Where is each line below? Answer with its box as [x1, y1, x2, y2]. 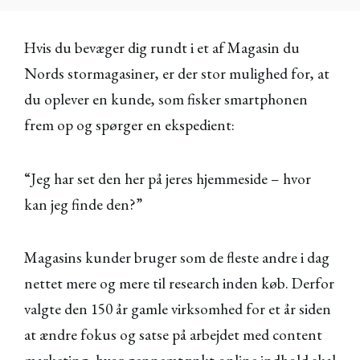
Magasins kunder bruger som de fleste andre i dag [24, 247, 329, 268]
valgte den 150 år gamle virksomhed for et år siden [24, 299, 331, 320]
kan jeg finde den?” [24, 194, 142, 215]
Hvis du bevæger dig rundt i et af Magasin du [24, 38, 300, 59]
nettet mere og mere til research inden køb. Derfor [24, 273, 334, 294]
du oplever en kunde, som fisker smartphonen [24, 89, 308, 110]
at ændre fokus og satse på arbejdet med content [24, 325, 322, 346]
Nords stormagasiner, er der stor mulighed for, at [24, 63, 329, 84]
